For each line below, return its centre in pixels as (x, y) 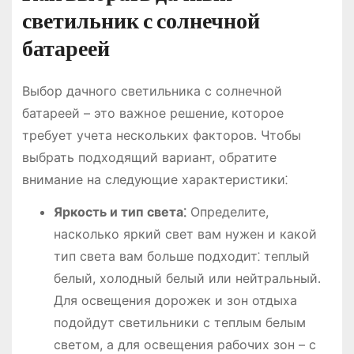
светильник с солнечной (141, 21)
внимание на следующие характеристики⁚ (154, 179)
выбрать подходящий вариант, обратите (149, 157)
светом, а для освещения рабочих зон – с (185, 344)
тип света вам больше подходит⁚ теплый (181, 256)
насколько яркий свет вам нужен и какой (185, 233)
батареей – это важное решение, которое (153, 113)
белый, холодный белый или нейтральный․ (187, 278)
